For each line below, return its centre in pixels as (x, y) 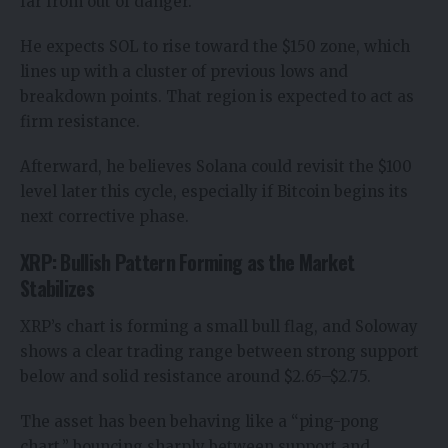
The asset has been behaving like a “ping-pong (199, 422)
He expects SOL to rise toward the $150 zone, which (215, 46)
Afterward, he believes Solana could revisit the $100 (216, 166)
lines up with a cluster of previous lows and (184, 71)
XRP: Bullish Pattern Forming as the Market (187, 261)
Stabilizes (57, 287)
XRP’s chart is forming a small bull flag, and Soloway (219, 327)
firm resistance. (80, 121)
